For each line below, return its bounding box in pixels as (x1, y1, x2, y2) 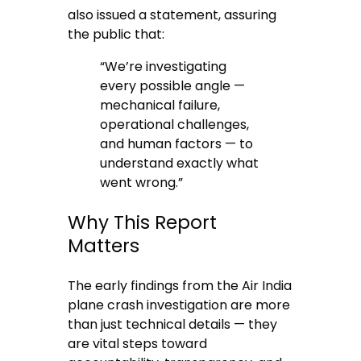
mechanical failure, (100, 95, 221, 114)
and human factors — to (100, 134, 254, 153)
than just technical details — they (68, 315, 278, 334)
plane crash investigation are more (68, 296, 291, 315)
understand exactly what (100, 153, 259, 172)
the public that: (68, 24, 165, 44)
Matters (68, 232, 140, 259)
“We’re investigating (100, 56, 227, 76)
